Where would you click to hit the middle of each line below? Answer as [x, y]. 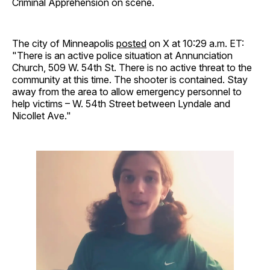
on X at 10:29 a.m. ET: [195, 43]
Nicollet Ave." [42, 115]
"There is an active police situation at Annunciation [122, 55]
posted [131, 43]
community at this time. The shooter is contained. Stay [130, 79]
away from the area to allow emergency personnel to [127, 91]
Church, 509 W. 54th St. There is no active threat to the [132, 67]
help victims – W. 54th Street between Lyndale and [121, 103]
